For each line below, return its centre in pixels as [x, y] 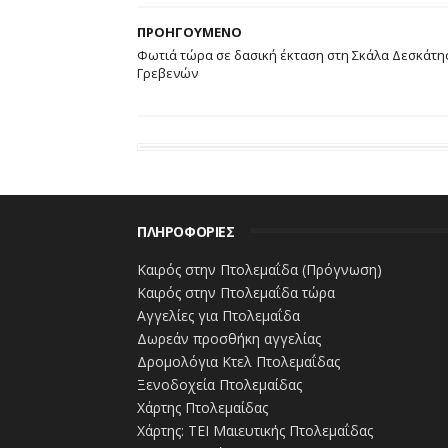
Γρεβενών [167, 73]
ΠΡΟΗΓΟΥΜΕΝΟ [189, 32]
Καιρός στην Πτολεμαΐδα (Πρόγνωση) [259, 269]
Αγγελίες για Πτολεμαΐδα [218, 315]
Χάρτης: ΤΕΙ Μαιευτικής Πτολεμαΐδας [255, 430]
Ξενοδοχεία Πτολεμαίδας [219, 384]
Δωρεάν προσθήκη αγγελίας [229, 338]
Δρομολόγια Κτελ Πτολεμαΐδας [238, 361]
